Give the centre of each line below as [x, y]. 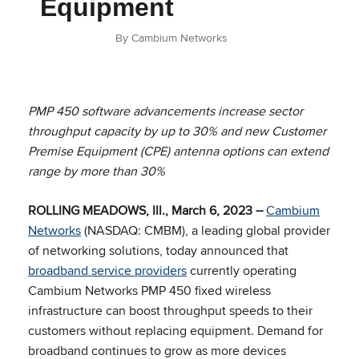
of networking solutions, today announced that [158, 250]
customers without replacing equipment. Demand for [175, 331]
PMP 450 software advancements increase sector [165, 111]
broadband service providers [107, 270]
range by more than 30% [97, 171]
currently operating [242, 270]
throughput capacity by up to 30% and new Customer [177, 131]
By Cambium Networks [171, 38]
